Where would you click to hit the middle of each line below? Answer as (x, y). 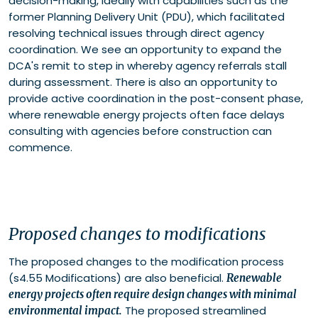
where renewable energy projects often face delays (147, 115)
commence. (40, 148)
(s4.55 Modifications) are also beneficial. (117, 278)
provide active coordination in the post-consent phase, (156, 99)
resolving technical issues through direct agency (136, 33)
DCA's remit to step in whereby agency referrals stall (148, 66)
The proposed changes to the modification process (146, 262)
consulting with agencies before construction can (140, 131)
